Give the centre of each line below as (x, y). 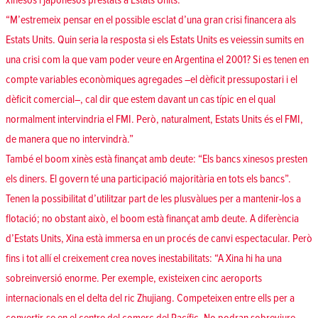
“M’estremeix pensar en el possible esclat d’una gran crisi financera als (151, 20)
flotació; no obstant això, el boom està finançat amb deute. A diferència (152, 219)
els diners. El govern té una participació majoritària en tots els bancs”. (148, 179)
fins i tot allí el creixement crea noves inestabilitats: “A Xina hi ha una (144, 259)
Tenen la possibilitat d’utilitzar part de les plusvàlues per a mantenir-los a (153, 199)
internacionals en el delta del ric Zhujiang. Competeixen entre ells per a (150, 298)
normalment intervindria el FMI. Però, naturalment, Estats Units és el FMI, (154, 120)
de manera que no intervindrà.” (70, 139)
